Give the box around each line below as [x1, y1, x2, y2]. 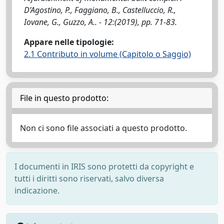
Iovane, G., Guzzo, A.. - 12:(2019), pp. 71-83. [24, 16, 177, 27]
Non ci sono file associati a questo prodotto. [20, 122, 187, 133]
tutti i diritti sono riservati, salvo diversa [14, 172, 164, 184]
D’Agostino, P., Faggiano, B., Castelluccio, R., [24, 4, 176, 15]
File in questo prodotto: [20, 92, 108, 103]
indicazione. [14, 184, 59, 196]
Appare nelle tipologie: [24, 36, 114, 47]
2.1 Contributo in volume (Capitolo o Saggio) [24, 48, 191, 59]
